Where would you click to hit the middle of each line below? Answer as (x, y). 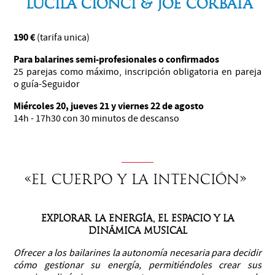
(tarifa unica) (63, 37)
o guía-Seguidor (48, 84)
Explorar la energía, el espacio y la (137, 218)
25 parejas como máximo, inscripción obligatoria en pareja (137, 72)
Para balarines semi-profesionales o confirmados (117, 59)
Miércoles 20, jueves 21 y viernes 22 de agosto (114, 106)
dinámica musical (137, 230)
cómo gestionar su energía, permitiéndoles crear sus (137, 265)
